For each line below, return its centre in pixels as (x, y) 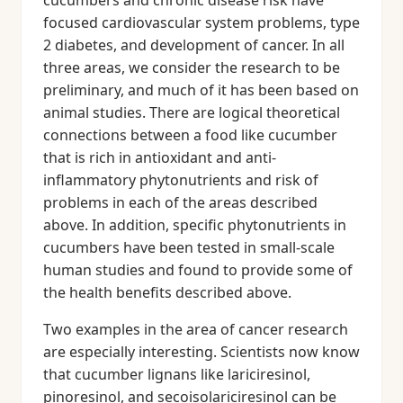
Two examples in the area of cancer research (196, 329)
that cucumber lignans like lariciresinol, (177, 374)
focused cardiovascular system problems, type (201, 22)
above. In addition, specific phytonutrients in (195, 225)
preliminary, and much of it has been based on (201, 90)
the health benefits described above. (167, 292)
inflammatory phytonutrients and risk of (181, 180)
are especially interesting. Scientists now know (201, 352)
